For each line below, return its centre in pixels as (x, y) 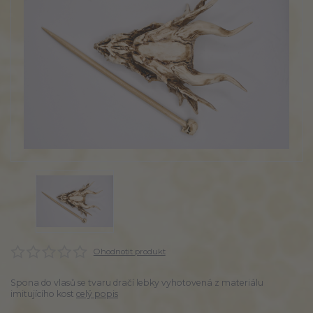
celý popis (97, 293)
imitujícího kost (43, 293)
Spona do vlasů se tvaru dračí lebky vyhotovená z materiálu (137, 282)
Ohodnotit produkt (129, 251)
